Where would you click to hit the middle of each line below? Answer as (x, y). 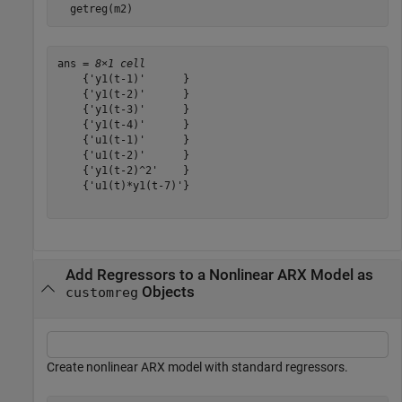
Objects (166, 293)
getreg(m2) (95, 9)
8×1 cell (120, 63)
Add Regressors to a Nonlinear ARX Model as (219, 275)
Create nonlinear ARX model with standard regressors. (197, 367)
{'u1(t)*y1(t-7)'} (123, 185)
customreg (101, 293)
